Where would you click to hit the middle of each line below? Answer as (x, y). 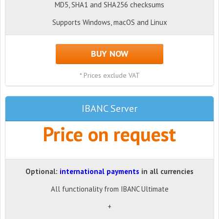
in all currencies (166, 171)
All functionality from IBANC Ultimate (109, 189)
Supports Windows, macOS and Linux (109, 22)
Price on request (109, 134)
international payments (99, 171)
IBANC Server (109, 108)
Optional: (43, 171)
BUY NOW (109, 53)
